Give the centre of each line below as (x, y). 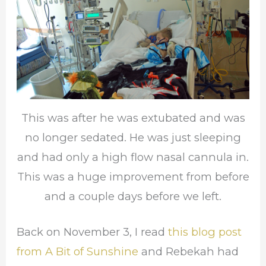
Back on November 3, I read (93, 232)
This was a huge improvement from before (133, 177)
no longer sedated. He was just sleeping (133, 138)
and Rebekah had (190, 252)
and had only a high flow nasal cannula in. (133, 157)
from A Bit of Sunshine (79, 252)
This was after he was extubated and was (133, 118)
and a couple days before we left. (133, 197)
